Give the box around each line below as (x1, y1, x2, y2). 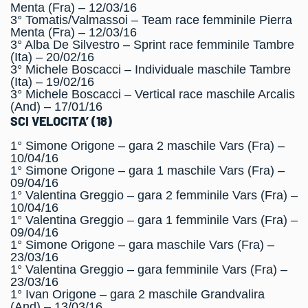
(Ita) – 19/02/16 (10, 75, 94, 89)
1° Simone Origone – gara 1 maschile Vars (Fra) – (10, 164, 285, 177)
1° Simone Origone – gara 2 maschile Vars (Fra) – (10, 139, 285, 153)
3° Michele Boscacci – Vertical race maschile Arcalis (10, 87, 295, 101)
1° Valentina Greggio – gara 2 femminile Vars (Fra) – (10, 188, 298, 202)
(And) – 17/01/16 (10, 100, 102, 113)
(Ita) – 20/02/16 (10, 50, 94, 64)
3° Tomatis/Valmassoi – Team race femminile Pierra (10, 13, 292, 27)
